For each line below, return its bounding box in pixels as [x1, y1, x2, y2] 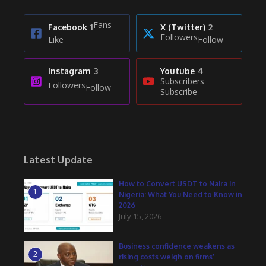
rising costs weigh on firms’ [119, 252, 214, 261]
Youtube [160, 65, 195, 76]
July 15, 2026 [119, 210, 161, 221]
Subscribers [160, 75, 204, 87]
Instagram [48, 65, 91, 76]
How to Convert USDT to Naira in [119, 179, 236, 188]
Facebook [48, 21, 87, 32]
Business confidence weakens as [119, 241, 235, 251]
